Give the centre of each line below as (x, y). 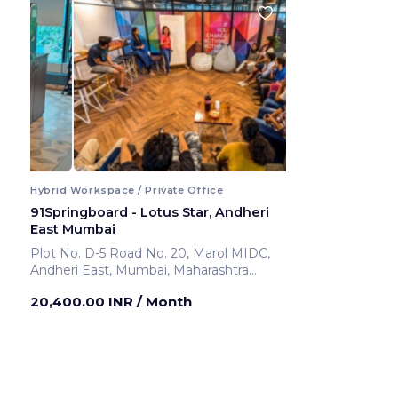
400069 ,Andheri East (126, 287)
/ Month (164, 301)
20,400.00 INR (84, 301)
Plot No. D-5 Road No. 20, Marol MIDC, (150, 253)
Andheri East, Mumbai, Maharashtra (139, 270)
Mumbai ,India (102, 303)
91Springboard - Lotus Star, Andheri (150, 212)
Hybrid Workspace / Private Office (127, 190)
